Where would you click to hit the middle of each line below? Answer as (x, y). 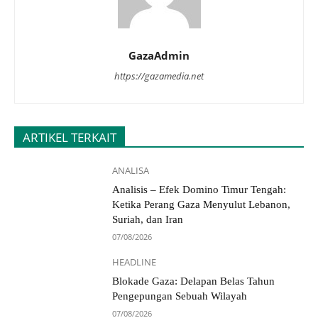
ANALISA (131, 171)
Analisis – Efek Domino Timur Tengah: (199, 190)
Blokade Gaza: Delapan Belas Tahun (194, 281)
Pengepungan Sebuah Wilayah (180, 296)
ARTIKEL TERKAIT (70, 138)
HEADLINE (135, 262)
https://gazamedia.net (159, 76)
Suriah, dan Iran (148, 220)
